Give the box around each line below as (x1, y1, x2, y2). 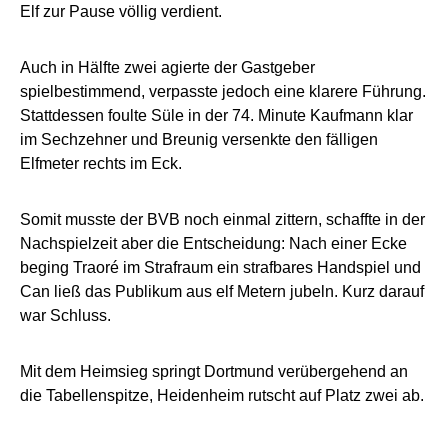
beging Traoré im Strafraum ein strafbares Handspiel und (20, 258, 421, 276)
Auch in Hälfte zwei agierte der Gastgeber (20, 58, 315, 76)
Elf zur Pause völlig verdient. (20, 2, 222, 20)
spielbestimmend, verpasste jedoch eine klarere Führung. (20, 82, 426, 100)
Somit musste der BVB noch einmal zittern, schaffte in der (20, 210, 425, 228)
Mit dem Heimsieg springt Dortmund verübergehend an (20, 362, 408, 380)
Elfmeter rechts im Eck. (20, 154, 182, 172)
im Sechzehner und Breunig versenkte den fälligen (20, 130, 378, 148)
